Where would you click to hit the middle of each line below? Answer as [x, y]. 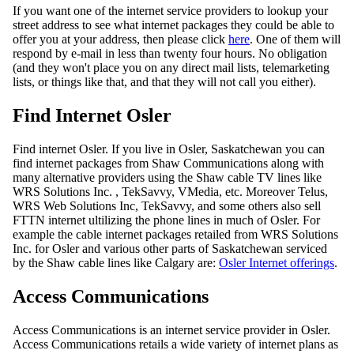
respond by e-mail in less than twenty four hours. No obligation [170, 54]
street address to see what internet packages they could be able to [173, 25]
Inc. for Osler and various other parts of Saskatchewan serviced [170, 248]
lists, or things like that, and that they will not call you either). [164, 82]
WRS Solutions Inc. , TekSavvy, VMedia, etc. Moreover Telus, [170, 191]
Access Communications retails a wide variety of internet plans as [175, 344]
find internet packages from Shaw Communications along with [168, 163]
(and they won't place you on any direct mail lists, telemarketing [171, 68]
